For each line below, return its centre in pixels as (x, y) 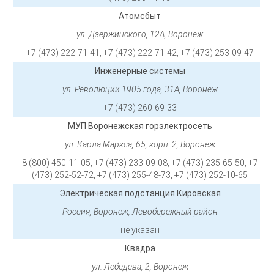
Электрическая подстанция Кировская (140, 194)
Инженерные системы (140, 71)
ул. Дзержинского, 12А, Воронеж (140, 35)
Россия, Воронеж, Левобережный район (140, 212)
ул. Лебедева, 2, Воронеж (140, 267)
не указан (140, 230)
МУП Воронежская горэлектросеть (140, 126)
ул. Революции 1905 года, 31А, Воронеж (140, 90)
